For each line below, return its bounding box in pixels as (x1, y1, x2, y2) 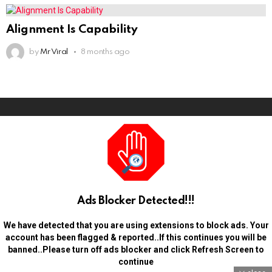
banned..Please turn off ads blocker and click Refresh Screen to (8, 245, 264, 255)
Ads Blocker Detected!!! (77, 195, 195, 207)
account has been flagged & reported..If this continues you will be (5, 233, 267, 243)
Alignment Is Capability (6, 24, 138, 36)
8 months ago (81, 48, 130, 56)
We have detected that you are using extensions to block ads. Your (3, 220, 269, 231)
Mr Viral (39, 48, 69, 56)
